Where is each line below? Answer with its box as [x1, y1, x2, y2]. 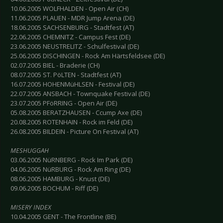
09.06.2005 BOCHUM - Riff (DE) [10, 184, 98, 193]
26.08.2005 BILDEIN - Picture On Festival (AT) [10, 127, 138, 136]
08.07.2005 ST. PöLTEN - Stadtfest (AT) [10, 70, 121, 80]
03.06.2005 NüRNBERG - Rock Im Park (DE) [10, 155, 132, 165]
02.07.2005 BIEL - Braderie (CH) [10, 61, 100, 70]
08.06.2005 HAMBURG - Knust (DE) [10, 174, 110, 184]
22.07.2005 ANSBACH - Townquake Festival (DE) [10, 89, 150, 99]
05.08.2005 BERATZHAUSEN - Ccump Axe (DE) [10, 108, 142, 117]
